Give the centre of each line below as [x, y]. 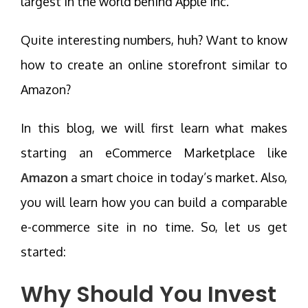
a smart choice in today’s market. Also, [178, 177]
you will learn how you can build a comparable [154, 202]
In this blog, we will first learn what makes [154, 128]
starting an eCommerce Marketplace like [154, 152]
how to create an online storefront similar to [154, 64]
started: [43, 251]
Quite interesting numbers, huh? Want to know [154, 40]
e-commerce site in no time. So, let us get [154, 227]
